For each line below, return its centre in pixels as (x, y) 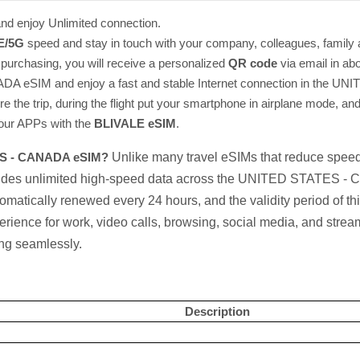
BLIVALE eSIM (135, 123)
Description (217, 311)
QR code (253, 63)
